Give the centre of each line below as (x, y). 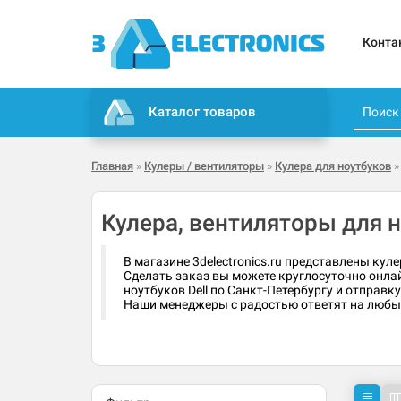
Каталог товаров (203, 112)
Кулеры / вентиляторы (204, 166)
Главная (112, 166)
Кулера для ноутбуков (333, 166)
